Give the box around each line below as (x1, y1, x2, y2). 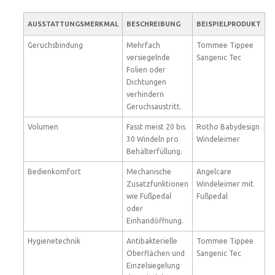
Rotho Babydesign (196, 123, 260, 131)
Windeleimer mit (196, 180, 254, 188)
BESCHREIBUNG (126, 20, 180, 28)
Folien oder (126, 66, 166, 74)
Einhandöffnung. (126, 217, 184, 225)
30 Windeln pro (126, 135, 179, 143)
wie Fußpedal (126, 192, 171, 200)
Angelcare (196, 168, 231, 176)
